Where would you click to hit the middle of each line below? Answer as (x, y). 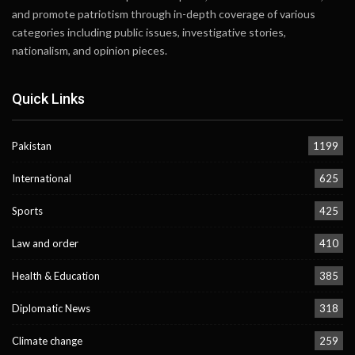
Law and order (45, 244)
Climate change (47, 341)
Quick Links (48, 98)
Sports (27, 211)
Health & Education (56, 276)
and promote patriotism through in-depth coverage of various (164, 13)
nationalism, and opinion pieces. (90, 50)
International (42, 179)
